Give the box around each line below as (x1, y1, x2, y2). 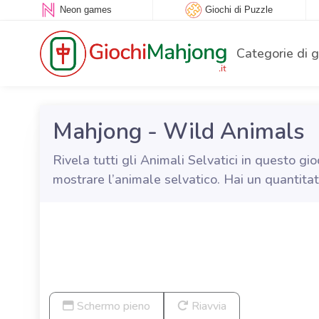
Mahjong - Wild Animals (52, 116, 305, 147)
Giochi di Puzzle (205, 4, 273, 16)
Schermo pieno (74, 298, 150, 314)
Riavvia (189, 298, 226, 314)
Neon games (60, 4, 113, 16)
